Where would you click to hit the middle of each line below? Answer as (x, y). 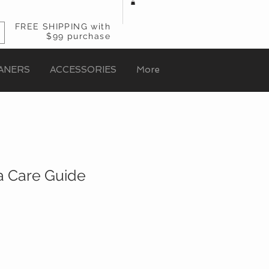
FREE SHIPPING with (62, 27)
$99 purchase (78, 36)
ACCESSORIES (83, 70)
